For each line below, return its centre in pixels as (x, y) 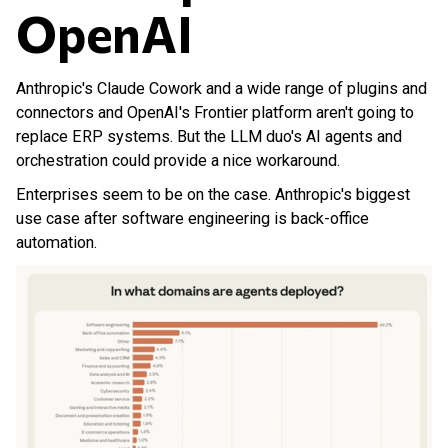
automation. (56, 242)
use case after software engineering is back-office (192, 218)
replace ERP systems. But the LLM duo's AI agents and (209, 136)
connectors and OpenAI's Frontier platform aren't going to (215, 112)
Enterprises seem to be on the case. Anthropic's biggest (213, 194)
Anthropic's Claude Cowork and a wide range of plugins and (221, 88)
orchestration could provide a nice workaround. (178, 160)
